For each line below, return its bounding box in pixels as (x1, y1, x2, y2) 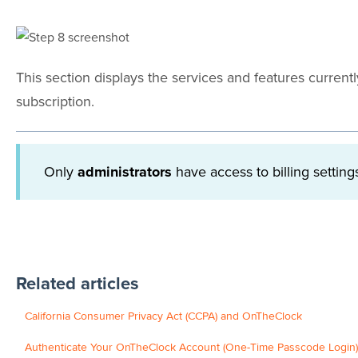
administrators (77, 161, 172, 183)
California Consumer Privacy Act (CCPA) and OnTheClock (24, 308, 302, 323)
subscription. (15, 90, 94, 111)
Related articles (15, 272, 139, 295)
